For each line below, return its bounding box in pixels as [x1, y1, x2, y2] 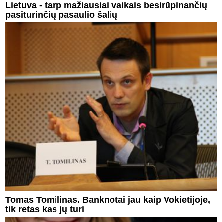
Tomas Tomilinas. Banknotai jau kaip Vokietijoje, [5, 195, 210, 205]
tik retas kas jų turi [5, 204, 84, 215]
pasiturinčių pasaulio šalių [5, 9, 117, 20]
